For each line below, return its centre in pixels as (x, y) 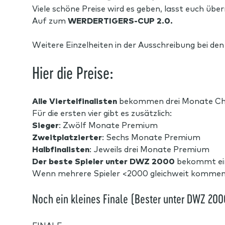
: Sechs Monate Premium (151, 137)
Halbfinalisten (61, 149)
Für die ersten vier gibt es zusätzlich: (102, 113)
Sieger (45, 125)
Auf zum (50, 20)
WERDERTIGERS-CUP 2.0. (120, 20)
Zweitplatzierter (67, 137)
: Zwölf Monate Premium (108, 125)
